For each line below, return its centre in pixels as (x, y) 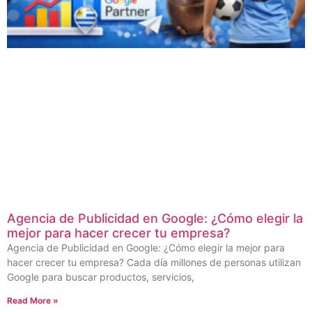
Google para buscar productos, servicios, (101, 276)
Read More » (33, 300)
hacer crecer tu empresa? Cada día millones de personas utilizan (154, 262)
